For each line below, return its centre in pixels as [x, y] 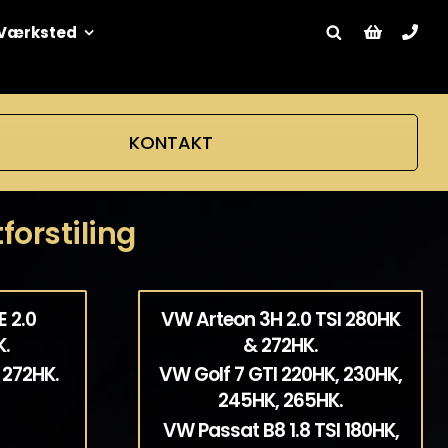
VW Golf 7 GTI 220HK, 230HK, [281, 375]
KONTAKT [171, 142]
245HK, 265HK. [281, 401]
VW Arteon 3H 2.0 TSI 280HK [281, 319]
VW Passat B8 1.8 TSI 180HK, [280, 431]
